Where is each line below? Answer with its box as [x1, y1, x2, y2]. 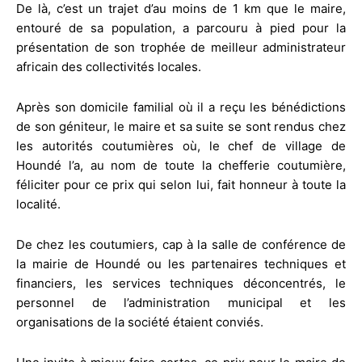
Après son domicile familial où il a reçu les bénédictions [16, 99, 346, 116]
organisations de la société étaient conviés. [16, 314, 263, 330]
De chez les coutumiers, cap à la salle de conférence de [16, 237, 346, 253]
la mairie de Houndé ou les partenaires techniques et [16, 256, 346, 272]
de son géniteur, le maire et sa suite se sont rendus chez [16, 119, 346, 135]
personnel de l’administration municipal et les [16, 295, 346, 311]
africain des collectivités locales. [16, 59, 201, 75]
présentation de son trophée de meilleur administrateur [16, 40, 346, 56]
